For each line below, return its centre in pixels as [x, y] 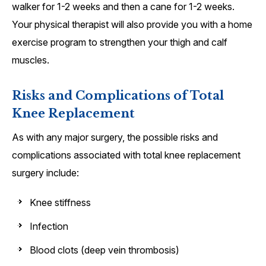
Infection [49, 227]
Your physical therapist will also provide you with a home [132, 25]
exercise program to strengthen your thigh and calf [120, 42]
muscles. [31, 60]
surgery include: [45, 173]
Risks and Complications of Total [118, 96]
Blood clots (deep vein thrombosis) [104, 250]
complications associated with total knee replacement [126, 155]
